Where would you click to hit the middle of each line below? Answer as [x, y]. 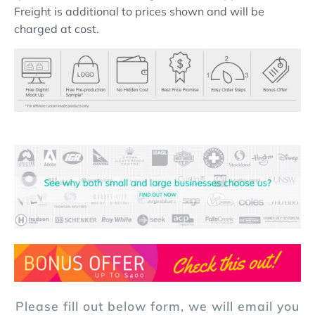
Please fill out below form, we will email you [157, 306]
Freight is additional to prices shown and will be [139, 11]
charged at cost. [57, 29]
